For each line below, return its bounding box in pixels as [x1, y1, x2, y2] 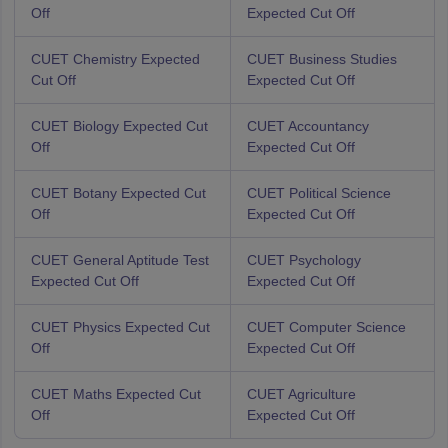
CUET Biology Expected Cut [30, 118, 208, 134]
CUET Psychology [246, 252, 361, 268]
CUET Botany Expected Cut [30, 185, 206, 201]
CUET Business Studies [246, 51, 397, 67]
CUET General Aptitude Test [30, 252, 209, 268]
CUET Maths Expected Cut [30, 386, 201, 402]
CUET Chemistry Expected [30, 51, 200, 67]
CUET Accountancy [246, 118, 369, 134]
